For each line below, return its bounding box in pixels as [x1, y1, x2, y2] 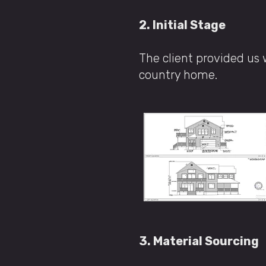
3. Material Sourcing [139, 234, 261, 248]
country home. [139, 68, 217, 82]
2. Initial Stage [139, 18, 228, 32]
